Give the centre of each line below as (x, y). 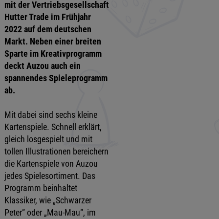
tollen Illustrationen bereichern (56, 151)
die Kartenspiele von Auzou (51, 163)
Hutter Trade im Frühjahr (47, 17)
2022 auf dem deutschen (48, 29)
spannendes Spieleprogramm (56, 78)
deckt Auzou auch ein (42, 66)
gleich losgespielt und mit (48, 139)
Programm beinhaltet (41, 188)
